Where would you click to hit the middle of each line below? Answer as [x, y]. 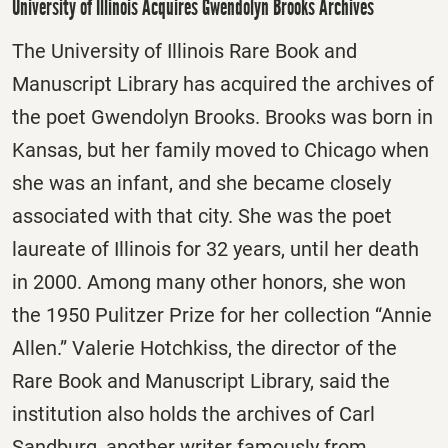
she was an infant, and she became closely [201, 182]
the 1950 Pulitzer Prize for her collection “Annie [222, 314]
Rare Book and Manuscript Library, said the [201, 380]
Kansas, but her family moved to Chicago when [220, 149]
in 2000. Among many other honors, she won [209, 281]
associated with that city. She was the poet [202, 215]
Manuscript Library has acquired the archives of [223, 83]
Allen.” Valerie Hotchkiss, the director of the [204, 347]
